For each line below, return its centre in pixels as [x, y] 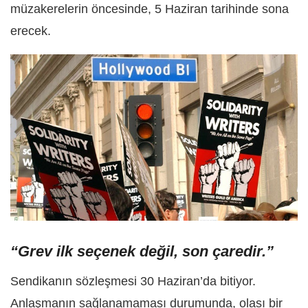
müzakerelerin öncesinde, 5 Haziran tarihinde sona [150, 9]
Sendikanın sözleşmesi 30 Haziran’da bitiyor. [133, 281]
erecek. [31, 31]
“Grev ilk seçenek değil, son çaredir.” [142, 251]
